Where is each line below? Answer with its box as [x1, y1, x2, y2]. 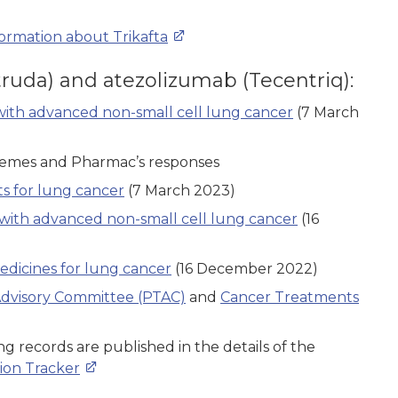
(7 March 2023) [124, 181, 235, 199]
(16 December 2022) [171, 259, 318, 277]
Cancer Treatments [220, 288, 359, 306]
